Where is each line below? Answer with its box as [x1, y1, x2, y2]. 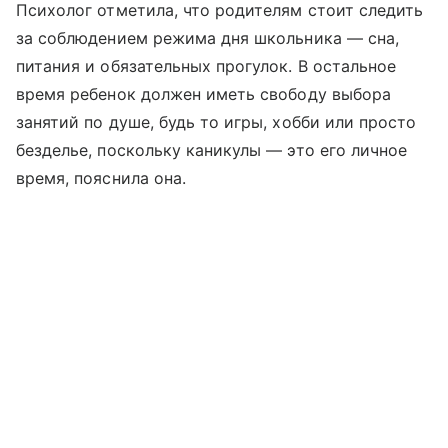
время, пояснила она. [16, 168, 186, 189]
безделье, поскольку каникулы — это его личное [16, 140, 408, 161]
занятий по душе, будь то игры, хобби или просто [16, 112, 417, 133]
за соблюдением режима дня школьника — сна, [16, 28, 400, 49]
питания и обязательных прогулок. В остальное [16, 56, 397, 77]
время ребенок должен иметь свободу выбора [16, 84, 391, 105]
